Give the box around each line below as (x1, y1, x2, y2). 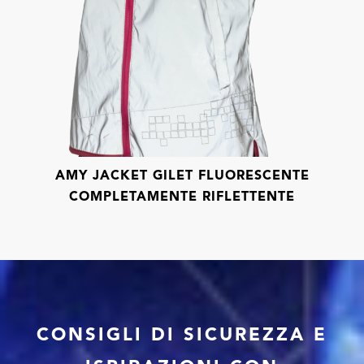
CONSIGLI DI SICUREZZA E (37, 323, 327, 345)
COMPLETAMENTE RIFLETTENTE (69, 188, 295, 204)
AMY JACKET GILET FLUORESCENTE (54, 167, 310, 183)
